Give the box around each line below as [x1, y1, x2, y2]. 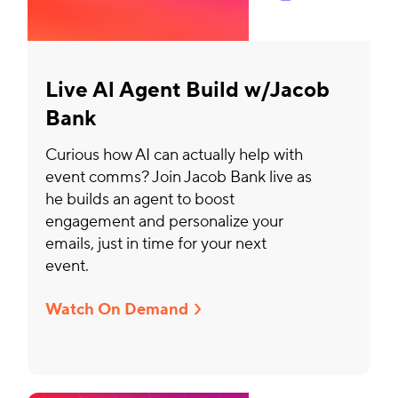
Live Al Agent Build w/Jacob [45, 76, 330, 105]
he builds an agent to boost [45, 189, 235, 211]
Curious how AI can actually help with [45, 145, 304, 166]
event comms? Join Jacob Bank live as [45, 167, 313, 188]
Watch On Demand [45, 299, 189, 321]
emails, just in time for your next [45, 234, 267, 255]
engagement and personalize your [45, 211, 284, 233]
